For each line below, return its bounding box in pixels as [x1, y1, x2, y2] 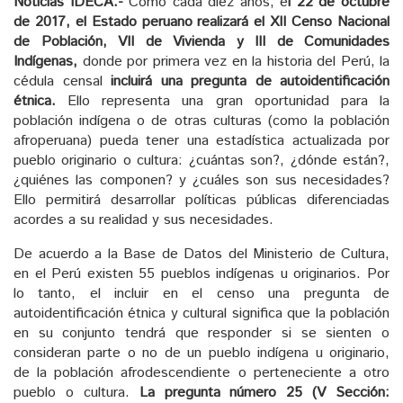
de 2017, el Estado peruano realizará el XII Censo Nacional [13, 11, 390, 32]
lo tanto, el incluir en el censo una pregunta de [13, 282, 390, 304]
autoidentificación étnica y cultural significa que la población [13, 302, 390, 324]
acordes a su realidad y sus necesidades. [13, 209, 273, 230]
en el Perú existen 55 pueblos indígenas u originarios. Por [13, 263, 390, 284]
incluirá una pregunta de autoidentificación [111, 70, 390, 92]
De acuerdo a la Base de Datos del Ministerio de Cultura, [13, 243, 390, 264]
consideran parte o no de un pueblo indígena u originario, [13, 342, 390, 363]
